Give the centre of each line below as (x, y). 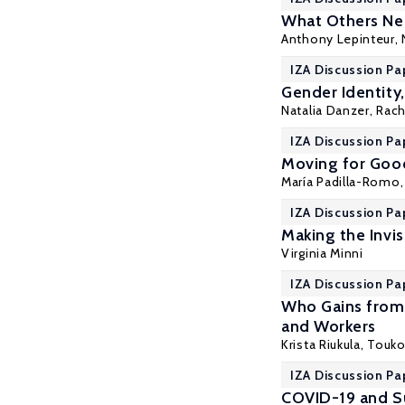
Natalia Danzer (325, 110)
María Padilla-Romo (341, 182)
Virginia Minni (322, 253)
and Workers (329, 326)
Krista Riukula (321, 344)
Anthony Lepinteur (338, 39)
